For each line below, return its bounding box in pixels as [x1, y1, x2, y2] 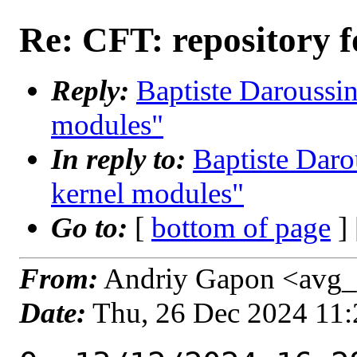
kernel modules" [51, 177, 244, 210]
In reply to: [51, 143, 193, 175]
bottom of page [151, 211, 331, 244]
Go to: [51, 211, 135, 244]
